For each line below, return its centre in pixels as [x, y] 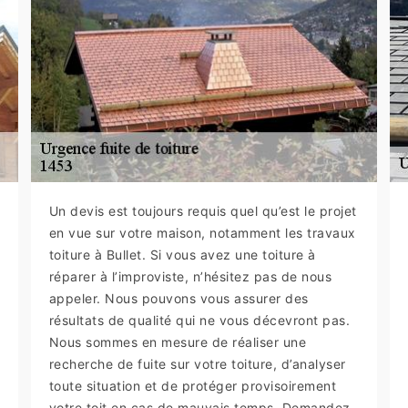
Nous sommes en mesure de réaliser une [178, 342]
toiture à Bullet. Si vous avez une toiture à [182, 254]
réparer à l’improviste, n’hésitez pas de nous [190, 276]
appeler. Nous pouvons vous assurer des [178, 298]
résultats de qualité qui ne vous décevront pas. [199, 320]
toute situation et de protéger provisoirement [193, 385]
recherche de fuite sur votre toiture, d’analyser [197, 363]
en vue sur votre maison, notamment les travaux [202, 232]
